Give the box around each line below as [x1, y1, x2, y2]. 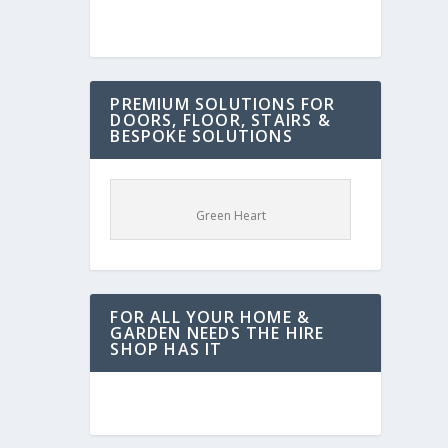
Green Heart [195, 207, 266, 224]
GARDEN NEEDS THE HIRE [110, 322, 325, 344]
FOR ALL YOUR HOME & [110, 306, 311, 328]
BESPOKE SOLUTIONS [110, 125, 293, 147]
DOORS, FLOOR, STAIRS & [110, 109, 331, 131]
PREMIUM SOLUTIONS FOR [110, 93, 336, 115]
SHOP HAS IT [110, 338, 223, 360]
